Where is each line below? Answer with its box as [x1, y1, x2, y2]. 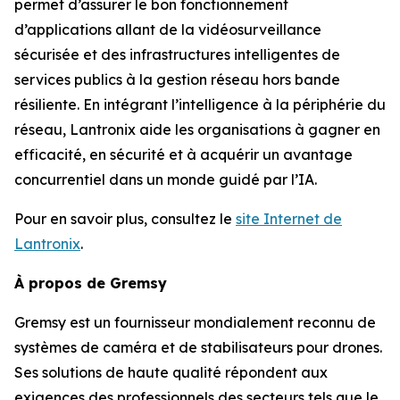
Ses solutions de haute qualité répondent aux [14, 362, 328, 381]
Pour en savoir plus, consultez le [14, 209, 236, 228]
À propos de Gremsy [14, 273, 167, 292]
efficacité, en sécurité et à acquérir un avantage [14, 145, 353, 163]
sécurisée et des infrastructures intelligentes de [14, 45, 340, 63]
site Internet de [236, 209, 342, 228]
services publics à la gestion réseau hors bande [14, 70, 340, 88]
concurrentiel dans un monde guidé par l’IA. [14, 170, 317, 188]
